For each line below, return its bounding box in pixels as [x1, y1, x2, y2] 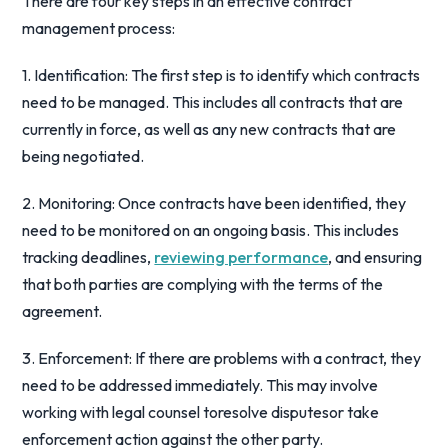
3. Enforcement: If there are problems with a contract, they [22, 348, 422, 368]
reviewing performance [154, 247, 329, 267]
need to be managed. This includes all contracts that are [22, 92, 404, 112]
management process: [22, 18, 176, 38]
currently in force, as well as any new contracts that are [22, 119, 397, 139]
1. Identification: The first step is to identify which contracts [22, 65, 421, 85]
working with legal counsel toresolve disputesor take [22, 402, 380, 422]
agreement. [22, 301, 103, 321]
